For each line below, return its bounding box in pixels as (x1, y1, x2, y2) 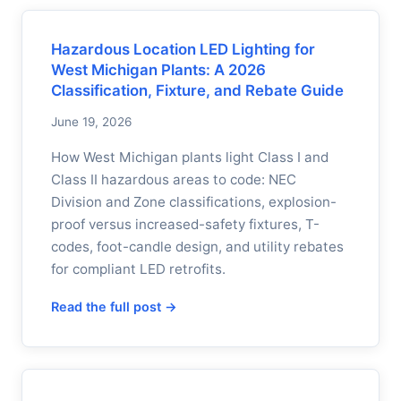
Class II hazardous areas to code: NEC (51, 171, 296, 188)
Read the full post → (51, 299, 177, 314)
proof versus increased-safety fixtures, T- (51, 216, 320, 233)
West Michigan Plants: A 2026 (51, 61, 266, 79)
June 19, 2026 (51, 115, 132, 129)
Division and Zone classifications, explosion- (51, 193, 337, 210)
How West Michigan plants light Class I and (51, 149, 328, 166)
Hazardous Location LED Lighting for (51, 40, 315, 58)
